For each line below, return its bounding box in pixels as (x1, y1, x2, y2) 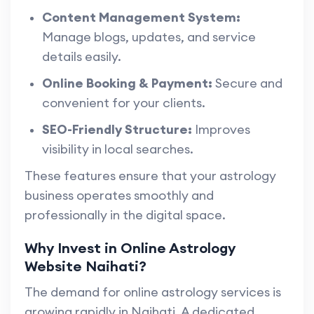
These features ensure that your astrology (25, 168, 276, 184)
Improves (192, 121, 250, 138)
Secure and (212, 75, 282, 92)
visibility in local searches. (42, 141, 193, 158)
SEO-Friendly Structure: (42, 121, 192, 138)
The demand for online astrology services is (25, 284, 281, 301)
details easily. (42, 48, 121, 65)
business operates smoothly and (25, 187, 214, 204)
